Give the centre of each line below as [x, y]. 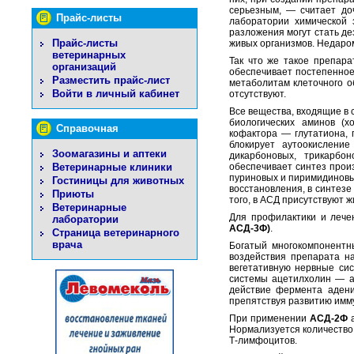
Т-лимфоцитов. [263, 341]
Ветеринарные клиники [112, 167]
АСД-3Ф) [250, 229]
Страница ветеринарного [116, 233]
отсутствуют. [258, 94]
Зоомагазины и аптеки [109, 154]
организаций [84, 67]
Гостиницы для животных [118, 181]
